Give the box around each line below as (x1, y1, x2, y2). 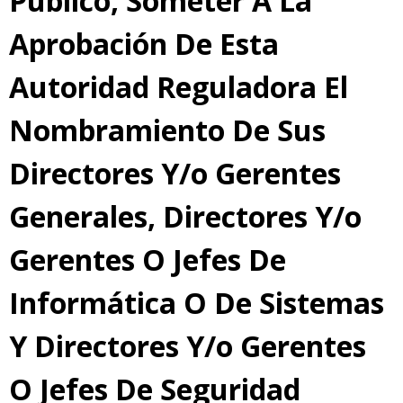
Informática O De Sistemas (9, 283, 384, 323)
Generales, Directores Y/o (9, 197, 362, 237)
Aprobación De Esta (9, 24, 279, 64)
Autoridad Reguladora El (9, 67, 348, 107)
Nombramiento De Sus (9, 111, 326, 150)
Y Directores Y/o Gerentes (9, 327, 366, 366)
